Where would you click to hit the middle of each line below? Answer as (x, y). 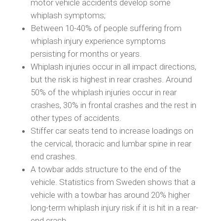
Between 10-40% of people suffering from (106, 28)
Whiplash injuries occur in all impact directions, (113, 67)
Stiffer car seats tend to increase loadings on (112, 131)
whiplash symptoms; (68, 15)
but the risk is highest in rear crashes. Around (111, 79)
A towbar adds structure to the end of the (106, 169)
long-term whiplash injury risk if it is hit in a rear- (114, 208)
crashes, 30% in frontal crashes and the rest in (113, 105)
